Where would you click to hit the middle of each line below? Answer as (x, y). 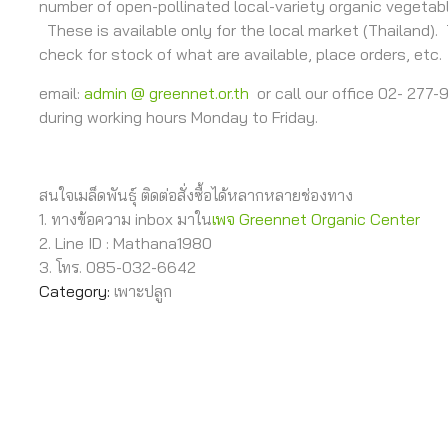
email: (61, 93)
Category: (74, 291)
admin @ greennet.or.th (166, 93)
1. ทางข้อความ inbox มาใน (125, 219)
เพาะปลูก (143, 291)
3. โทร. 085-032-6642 (117, 267)
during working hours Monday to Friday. (178, 117)
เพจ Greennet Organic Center (316, 219)
